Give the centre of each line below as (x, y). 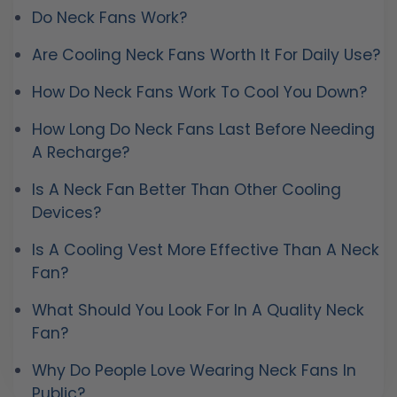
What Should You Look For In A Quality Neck (198, 311)
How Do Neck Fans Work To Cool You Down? (199, 93)
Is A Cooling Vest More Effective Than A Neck (206, 250)
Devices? (66, 213)
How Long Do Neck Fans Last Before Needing (203, 130)
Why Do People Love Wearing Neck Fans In (194, 371)
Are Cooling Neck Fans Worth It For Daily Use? (206, 55)
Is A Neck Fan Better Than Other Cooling (187, 190)
